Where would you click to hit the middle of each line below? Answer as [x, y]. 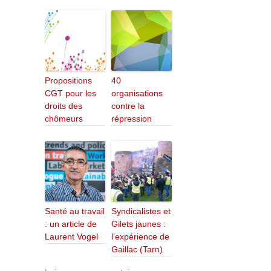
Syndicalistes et [141, 211]
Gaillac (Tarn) [137, 250]
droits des [64, 106]
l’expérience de [140, 237]
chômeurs [64, 119]
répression [132, 119]
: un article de [71, 224]
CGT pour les [70, 93]
